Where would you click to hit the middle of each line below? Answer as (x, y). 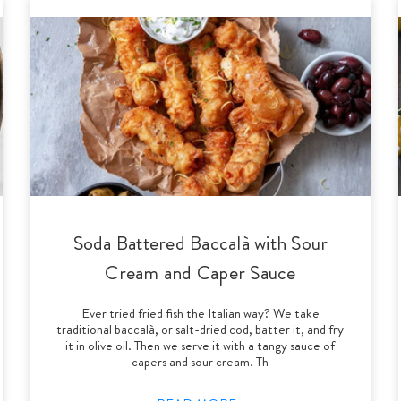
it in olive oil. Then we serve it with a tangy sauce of (200, 345)
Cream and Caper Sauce (200, 272)
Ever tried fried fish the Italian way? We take (200, 313)
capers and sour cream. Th (200, 361)
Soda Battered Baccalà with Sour (200, 243)
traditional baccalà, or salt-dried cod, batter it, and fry (200, 329)
